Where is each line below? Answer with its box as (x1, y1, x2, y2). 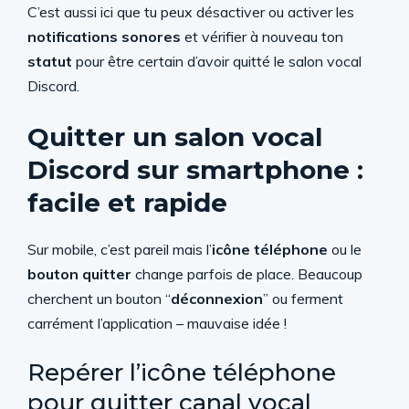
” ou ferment (263, 289, 343, 308)
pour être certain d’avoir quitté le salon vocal (72, 52, 362, 70)
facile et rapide (27, 187, 227, 218)
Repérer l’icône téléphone (27, 358, 336, 387)
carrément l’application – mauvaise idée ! (27, 314, 287, 332)
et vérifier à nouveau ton (181, 27, 343, 46)
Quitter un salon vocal (27, 121, 322, 152)
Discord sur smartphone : (27, 154, 363, 185)
